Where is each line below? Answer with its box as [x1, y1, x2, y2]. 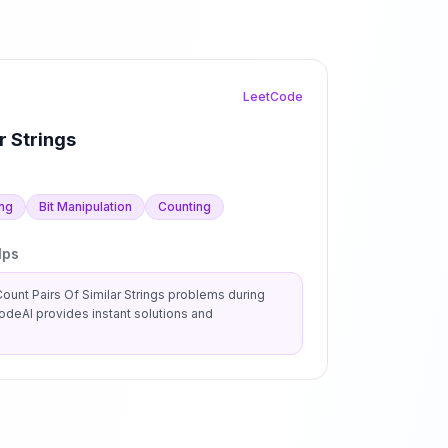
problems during [165, 287, 265, 302]
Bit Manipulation [39, 199, 132, 214]
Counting [158, 199, 211, 214]
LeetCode [243, 89, 303, 104]
